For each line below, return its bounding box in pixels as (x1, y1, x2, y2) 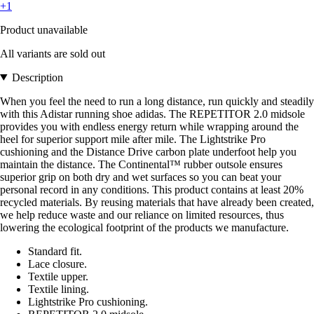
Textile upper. (28, 270, 88, 282)
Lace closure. (28, 257, 87, 270)
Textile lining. (28, 282, 89, 295)
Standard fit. (28, 245, 82, 257)
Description (11, 71, 63, 83)
